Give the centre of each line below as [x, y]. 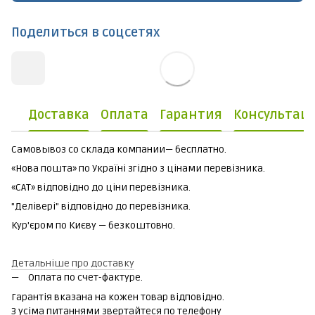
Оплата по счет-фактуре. [85, 278]
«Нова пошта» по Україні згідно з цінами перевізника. [138, 169]
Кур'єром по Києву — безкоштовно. [93, 226]
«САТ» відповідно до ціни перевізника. [101, 188]
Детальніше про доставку [73, 264]
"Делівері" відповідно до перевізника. [101, 207]
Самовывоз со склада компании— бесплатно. [119, 150]
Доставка [59, 114]
